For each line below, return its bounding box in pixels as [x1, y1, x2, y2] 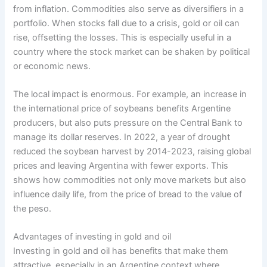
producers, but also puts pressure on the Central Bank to [13, 117, 243, 128]
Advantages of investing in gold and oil [13, 231, 172, 243]
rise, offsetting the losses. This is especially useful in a [13, 32, 232, 43]
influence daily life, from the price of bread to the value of [13, 188, 243, 200]
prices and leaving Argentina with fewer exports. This [13, 160, 229, 171]
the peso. [13, 203, 52, 214]
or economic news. [13, 60, 91, 72]
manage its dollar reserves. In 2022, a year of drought [13, 131, 231, 142]
